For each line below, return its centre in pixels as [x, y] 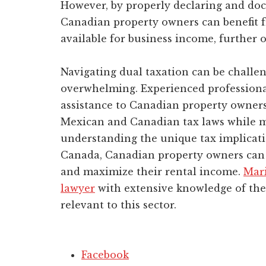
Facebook [105, 254]
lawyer [78, 188]
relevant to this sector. [118, 205]
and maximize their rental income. [152, 171]
